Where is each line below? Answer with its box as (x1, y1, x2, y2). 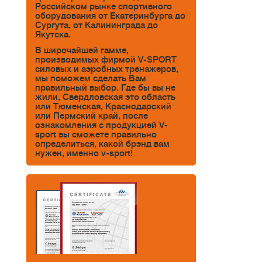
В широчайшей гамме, (35, 46, 129, 56)
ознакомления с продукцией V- (35, 120, 168, 130)
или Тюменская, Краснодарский (35, 102, 171, 112)
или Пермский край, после (35, 111, 148, 121)
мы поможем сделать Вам (35, 74, 146, 84)
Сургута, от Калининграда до (35, 20, 158, 30)
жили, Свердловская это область (35, 92, 175, 102)
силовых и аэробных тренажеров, (35, 64, 178, 74)
